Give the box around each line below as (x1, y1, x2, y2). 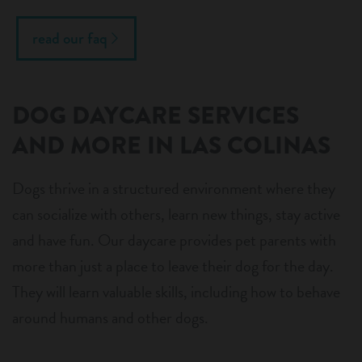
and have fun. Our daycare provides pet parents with (12, 228, 336, 253)
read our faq (32, 27, 107, 51)
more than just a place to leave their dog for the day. (12, 254, 334, 279)
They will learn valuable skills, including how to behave (12, 280, 340, 305)
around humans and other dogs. (12, 305, 208, 330)
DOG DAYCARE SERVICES (12, 98, 299, 134)
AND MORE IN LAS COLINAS (12, 128, 330, 164)
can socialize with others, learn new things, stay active (12, 202, 340, 227)
